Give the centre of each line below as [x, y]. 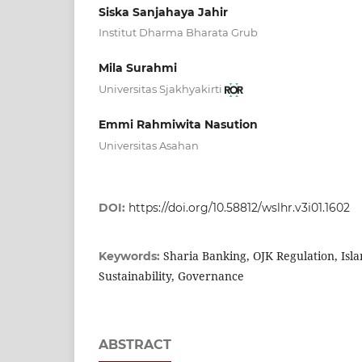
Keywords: [131, 256]
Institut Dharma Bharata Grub [178, 33]
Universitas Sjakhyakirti [160, 89]
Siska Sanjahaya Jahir [163, 12]
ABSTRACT [135, 344]
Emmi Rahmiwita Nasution [178, 125]
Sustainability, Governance [171, 276]
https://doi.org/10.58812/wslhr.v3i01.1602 [239, 207]
